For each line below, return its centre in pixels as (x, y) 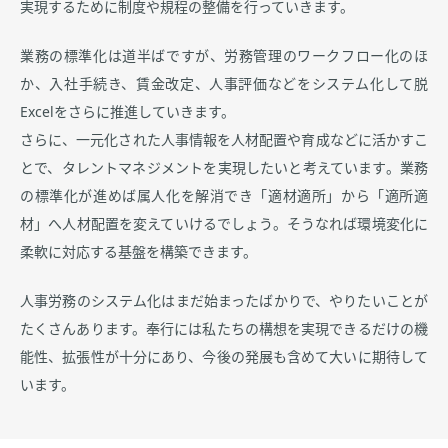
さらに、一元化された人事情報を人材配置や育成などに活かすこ (224, 139)
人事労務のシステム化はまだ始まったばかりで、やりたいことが (224, 300)
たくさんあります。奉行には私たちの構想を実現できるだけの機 (224, 328)
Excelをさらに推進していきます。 (127, 111)
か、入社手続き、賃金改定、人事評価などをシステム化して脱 (224, 83)
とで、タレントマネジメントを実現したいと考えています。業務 (224, 167)
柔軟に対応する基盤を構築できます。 (138, 251)
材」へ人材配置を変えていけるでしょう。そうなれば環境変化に (224, 223)
